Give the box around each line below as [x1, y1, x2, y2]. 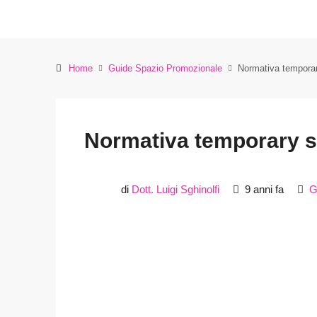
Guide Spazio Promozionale [108, 63, 222, 74]
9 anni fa [242, 183, 284, 195]
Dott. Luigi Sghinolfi [132, 183, 219, 195]
